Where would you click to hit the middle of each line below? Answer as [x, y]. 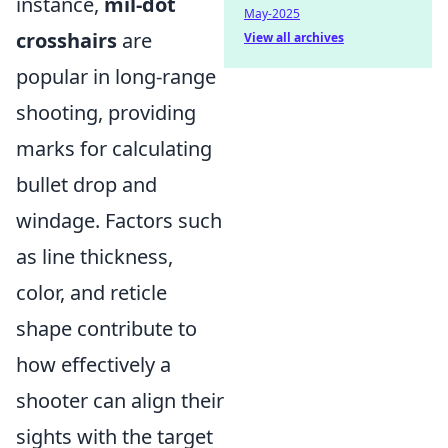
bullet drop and [86, 184]
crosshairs [66, 40]
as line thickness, [94, 256]
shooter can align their [120, 400]
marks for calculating [114, 148]
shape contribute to [106, 328]
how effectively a [93, 364]
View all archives [294, 37]
